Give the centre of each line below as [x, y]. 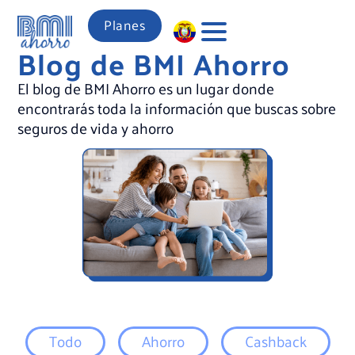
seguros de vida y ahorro [97, 128]
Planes [125, 24]
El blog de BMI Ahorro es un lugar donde [146, 88]
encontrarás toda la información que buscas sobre [177, 108]
